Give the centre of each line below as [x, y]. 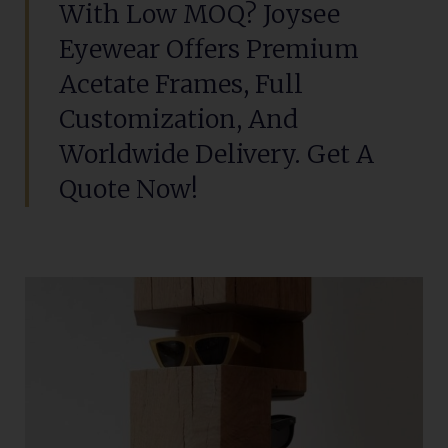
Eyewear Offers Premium [209, 49]
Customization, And [178, 119]
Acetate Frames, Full [181, 84]
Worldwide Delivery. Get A [216, 154]
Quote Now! [128, 189]
